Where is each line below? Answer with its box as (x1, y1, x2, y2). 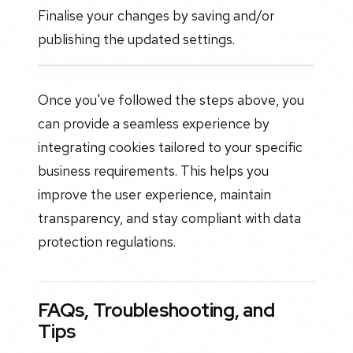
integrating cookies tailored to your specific (38, 137, 303, 156)
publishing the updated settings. (38, 29, 235, 48)
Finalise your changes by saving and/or (38, 6, 275, 24)
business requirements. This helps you (38, 161, 269, 180)
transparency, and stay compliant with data (38, 208, 301, 227)
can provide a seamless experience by (38, 113, 269, 132)
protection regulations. (38, 232, 176, 251)
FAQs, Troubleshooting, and (38, 298, 275, 323)
